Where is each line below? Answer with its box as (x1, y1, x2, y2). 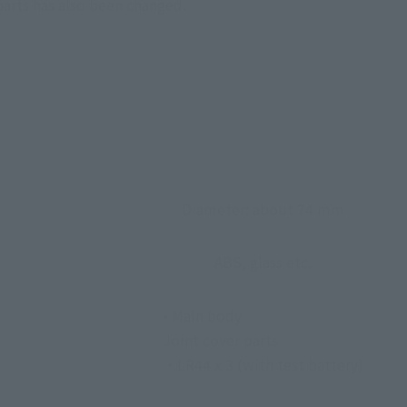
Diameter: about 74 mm (181, 197, 344, 220)
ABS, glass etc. (213, 250, 312, 273)
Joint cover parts (162, 328, 278, 351)
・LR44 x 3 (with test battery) (162, 352, 363, 375)
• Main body (162, 303, 242, 326)
